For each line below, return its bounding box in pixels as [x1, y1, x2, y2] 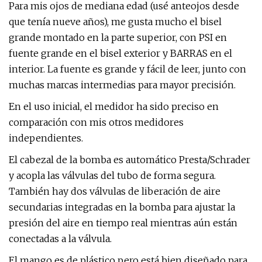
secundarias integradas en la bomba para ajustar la [9, 201, 235, 213]
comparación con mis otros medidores [9, 116, 184, 128]
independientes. [9, 132, 83, 144]
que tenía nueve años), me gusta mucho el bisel [9, 16, 222, 27]
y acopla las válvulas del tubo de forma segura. [9, 170, 216, 181]
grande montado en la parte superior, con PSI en [9, 32, 227, 43]
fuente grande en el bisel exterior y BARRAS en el [9, 47, 232, 59]
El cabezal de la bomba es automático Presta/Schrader [9, 154, 250, 166]
